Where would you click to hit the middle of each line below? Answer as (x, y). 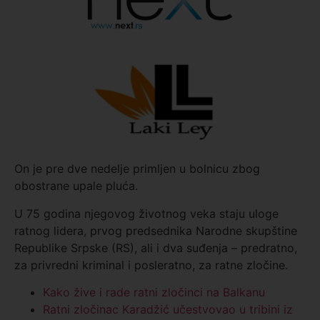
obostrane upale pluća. (76, 186)
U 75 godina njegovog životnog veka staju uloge (146, 213)
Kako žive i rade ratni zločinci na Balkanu (154, 292)
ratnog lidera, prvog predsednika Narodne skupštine (156, 230)
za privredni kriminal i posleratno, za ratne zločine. (151, 265)
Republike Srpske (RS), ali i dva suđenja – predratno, (156, 247)
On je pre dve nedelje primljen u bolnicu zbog (137, 169)
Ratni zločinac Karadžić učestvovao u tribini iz (168, 310)
